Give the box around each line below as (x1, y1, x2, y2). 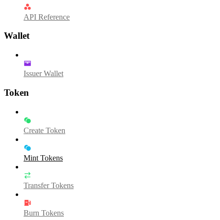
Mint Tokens (24, 153, 63, 162)
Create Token (24, 126, 65, 135)
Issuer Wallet (24, 69, 63, 78)
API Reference (24, 12, 70, 21)
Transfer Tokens (24, 181, 74, 190)
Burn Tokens (24, 208, 64, 217)
